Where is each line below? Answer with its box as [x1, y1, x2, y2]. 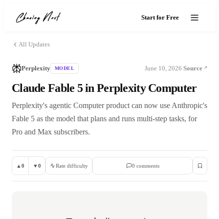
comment [134, 163, 157, 169]
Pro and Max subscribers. [12, 128, 90, 136]
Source [183, 65, 202, 72]
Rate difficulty [56, 163, 88, 169]
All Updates [19, 41, 50, 48]
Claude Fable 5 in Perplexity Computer [12, 82, 197, 94]
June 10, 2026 [145, 65, 182, 72]
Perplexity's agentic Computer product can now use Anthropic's [12, 101, 207, 109]
